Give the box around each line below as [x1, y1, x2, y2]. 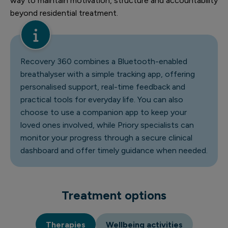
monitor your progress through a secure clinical [20, 133, 192, 142]
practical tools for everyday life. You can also [20, 95, 183, 104]
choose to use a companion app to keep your [20, 107, 187, 117]
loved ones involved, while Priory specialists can [20, 120, 194, 130]
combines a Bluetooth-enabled [72, 56, 187, 66]
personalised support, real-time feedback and [20, 82, 185, 92]
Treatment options [62, 188, 166, 203]
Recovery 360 [20, 56, 72, 66]
